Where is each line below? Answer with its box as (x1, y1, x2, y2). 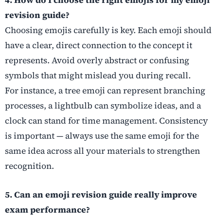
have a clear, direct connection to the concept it (5, 39, 192, 52)
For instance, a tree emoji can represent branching (5, 85, 205, 97)
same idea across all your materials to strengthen (5, 145, 200, 157)
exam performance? (5, 204, 90, 216)
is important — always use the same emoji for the (5, 130, 199, 142)
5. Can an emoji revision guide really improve (5, 189, 197, 201)
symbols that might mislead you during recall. (5, 70, 191, 82)
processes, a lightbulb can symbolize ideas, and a (5, 100, 201, 112)
